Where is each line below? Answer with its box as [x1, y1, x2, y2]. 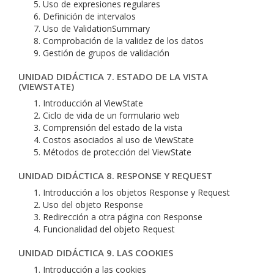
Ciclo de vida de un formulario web [43, 109, 180, 121]
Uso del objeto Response [43, 199, 143, 210]
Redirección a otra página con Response [43, 211, 202, 223]
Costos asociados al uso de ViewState [43, 134, 194, 146]
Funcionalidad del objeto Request [43, 223, 175, 235]
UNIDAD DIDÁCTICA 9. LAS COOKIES [18, 246, 173, 259]
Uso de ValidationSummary [43, 23, 150, 34]
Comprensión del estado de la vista [43, 122, 182, 133]
